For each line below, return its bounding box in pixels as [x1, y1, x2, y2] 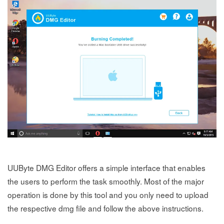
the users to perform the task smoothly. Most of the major [7, 175, 204, 187]
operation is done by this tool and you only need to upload [7, 189, 208, 200]
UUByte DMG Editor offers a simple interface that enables [7, 162, 205, 173]
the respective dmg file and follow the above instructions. [7, 202, 203, 214]
